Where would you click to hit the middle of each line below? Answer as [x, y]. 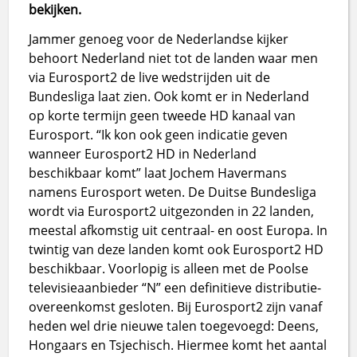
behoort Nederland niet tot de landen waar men [174, 58]
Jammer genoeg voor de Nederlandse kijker [159, 39]
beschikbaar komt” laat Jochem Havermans [158, 173]
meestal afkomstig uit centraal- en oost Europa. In [178, 230]
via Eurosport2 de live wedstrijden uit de [150, 77]
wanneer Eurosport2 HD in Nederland [143, 153]
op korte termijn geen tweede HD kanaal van [163, 115]
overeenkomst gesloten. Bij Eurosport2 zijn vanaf [176, 306]
